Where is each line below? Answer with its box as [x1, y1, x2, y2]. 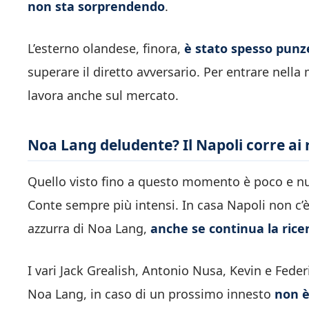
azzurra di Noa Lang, [28, 220, 150, 237]
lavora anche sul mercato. [28, 86, 179, 103]
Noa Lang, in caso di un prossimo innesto [28, 286, 275, 303]
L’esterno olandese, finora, [28, 39, 184, 57]
